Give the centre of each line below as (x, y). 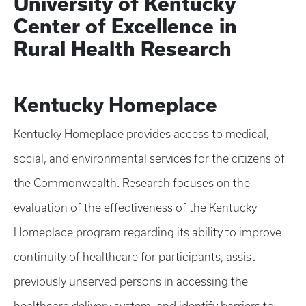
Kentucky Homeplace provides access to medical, (141, 134)
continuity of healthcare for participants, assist (135, 257)
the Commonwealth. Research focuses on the (132, 183)
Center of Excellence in (125, 26)
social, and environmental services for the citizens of (149, 158)
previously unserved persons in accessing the (131, 281)
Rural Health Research (123, 49)
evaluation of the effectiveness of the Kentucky (135, 208)
